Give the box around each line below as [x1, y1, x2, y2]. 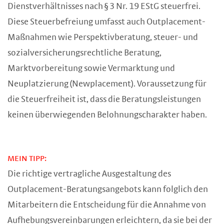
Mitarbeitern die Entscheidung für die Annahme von [7, 200, 206, 209]
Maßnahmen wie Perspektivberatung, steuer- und [7, 33, 198, 42]
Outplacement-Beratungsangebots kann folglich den [7, 185, 208, 194]
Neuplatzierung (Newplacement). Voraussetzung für [7, 79, 206, 88]
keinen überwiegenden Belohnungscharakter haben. [7, 110, 207, 119]
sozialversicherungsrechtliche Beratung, [7, 48, 161, 57]
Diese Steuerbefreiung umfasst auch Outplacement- [7, 17, 205, 26]
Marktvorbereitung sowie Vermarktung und [7, 64, 175, 73]
